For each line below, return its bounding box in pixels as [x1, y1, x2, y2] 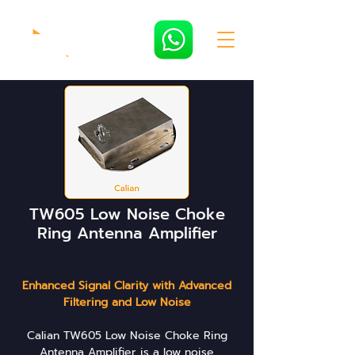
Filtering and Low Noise [63, 294, 191, 311]
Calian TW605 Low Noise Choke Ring [26, 327, 227, 344]
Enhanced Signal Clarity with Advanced [22, 277, 231, 294]
